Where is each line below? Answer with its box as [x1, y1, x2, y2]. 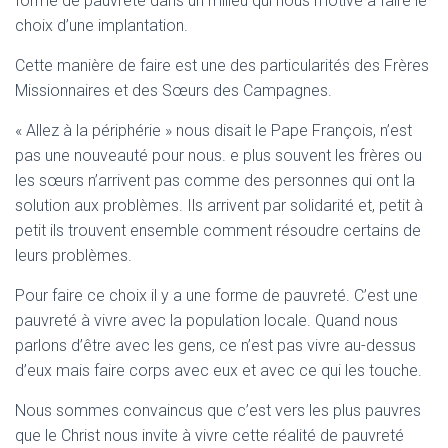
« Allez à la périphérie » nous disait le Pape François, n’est [15, 121, 412, 140]
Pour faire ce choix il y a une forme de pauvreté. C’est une [15, 286, 418, 305]
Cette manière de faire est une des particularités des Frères [15, 56, 429, 75]
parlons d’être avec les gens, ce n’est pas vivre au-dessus [15, 336, 416, 355]
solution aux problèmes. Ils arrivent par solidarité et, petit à [15, 196, 423, 215]
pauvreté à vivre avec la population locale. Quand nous [15, 311, 398, 330]
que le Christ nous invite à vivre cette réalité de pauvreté [15, 426, 404, 445]
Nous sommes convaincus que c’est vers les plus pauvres [15, 401, 421, 420]
